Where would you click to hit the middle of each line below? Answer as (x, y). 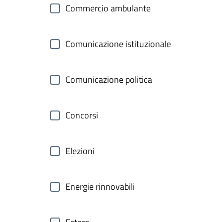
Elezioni (80, 151)
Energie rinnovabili (100, 187)
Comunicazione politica (109, 80)
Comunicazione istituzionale (118, 44)
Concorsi (82, 115)
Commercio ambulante (108, 8)
